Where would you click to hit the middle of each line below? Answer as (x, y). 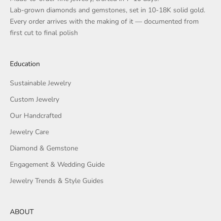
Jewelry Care (29, 132)
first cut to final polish (44, 33)
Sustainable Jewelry (40, 83)
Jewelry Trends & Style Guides (57, 181)
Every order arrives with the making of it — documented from (104, 21)
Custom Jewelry (35, 99)
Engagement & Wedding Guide (57, 164)
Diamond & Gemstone (44, 148)
